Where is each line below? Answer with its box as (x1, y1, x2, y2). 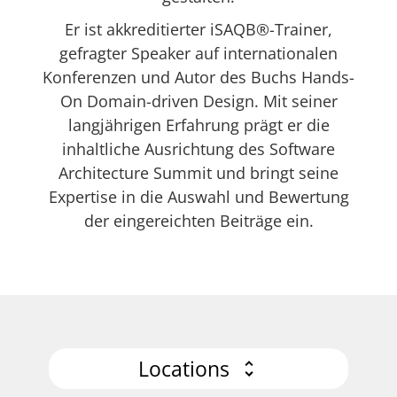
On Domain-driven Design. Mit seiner (59, 90, 338, 112)
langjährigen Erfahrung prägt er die (67, 114, 330, 136)
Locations (137, 354, 230, 383)
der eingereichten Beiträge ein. (83, 210, 314, 231)
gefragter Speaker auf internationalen (59, 43, 338, 64)
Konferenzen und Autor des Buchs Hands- (43, 66, 354, 88)
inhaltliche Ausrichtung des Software (62, 138, 335, 160)
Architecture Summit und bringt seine (58, 162, 339, 183)
